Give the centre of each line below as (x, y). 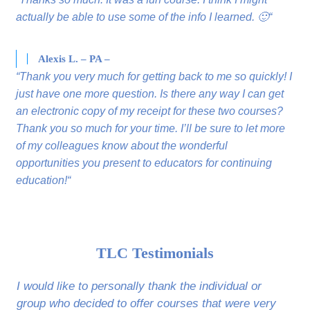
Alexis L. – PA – (74, 59)
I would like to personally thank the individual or (139, 286)
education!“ (44, 181)
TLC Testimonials (155, 253)
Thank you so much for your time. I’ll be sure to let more (151, 129)
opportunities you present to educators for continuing (144, 163)
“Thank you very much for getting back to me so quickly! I (154, 77)
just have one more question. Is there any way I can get (150, 94)
